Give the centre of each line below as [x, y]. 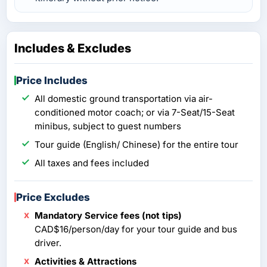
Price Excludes [53, 197]
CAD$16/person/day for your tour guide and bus [136, 229]
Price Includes [52, 80]
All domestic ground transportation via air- [124, 98]
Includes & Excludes [73, 48]
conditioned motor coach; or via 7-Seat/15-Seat [135, 112]
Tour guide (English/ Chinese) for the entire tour [136, 144]
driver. [48, 243]
